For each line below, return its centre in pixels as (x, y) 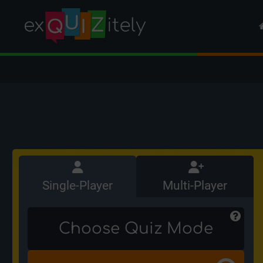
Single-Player (77, 185)
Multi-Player (195, 185)
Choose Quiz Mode (136, 228)
